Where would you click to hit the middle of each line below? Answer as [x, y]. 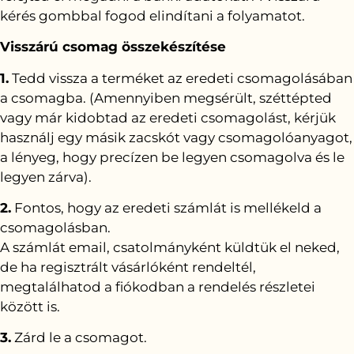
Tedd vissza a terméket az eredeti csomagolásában [181, 78]
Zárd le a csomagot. [79, 338]
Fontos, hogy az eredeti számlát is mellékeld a [166, 208]
